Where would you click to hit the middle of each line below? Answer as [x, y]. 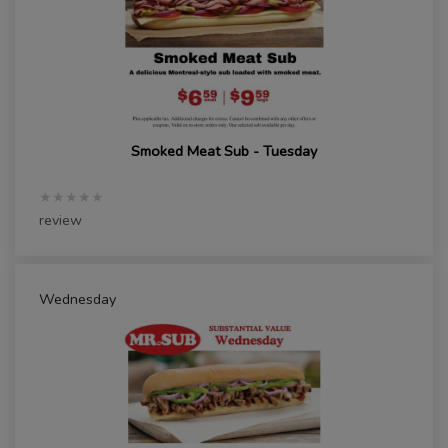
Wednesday [77, 299]
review [60, 220]
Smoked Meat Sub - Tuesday [224, 151]
